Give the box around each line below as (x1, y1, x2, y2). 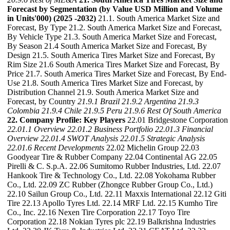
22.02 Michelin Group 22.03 (104, 143, 199, 152)
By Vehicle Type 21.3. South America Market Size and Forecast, (7, 32, 217, 41)
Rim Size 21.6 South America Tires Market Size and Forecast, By (7, 60, 220, 69)
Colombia (7, 106, 40, 115)
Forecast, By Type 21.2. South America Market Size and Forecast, (7, 23, 222, 32)
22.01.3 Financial (155, 125, 213, 133)
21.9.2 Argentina (122, 97, 176, 106)
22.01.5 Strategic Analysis (120, 134, 205, 143)
